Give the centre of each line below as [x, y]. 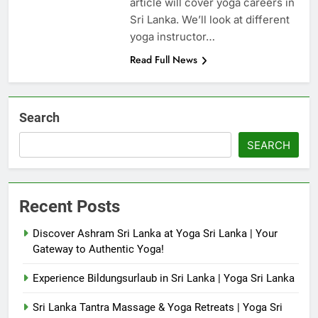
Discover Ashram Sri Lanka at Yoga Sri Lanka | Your [155, 234]
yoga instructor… [172, 37]
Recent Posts [70, 207]
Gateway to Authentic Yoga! [98, 250]
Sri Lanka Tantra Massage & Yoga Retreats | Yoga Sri [158, 308]
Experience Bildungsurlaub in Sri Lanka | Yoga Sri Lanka [164, 279]
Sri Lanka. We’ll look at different [209, 20]
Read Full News [163, 60]
